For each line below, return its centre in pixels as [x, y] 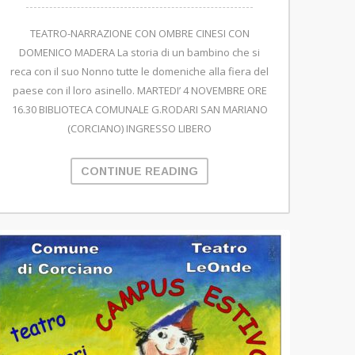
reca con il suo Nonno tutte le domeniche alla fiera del [139, 72]
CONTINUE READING [139, 172]
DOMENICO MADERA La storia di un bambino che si [139, 53]
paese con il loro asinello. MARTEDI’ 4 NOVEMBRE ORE [139, 91]
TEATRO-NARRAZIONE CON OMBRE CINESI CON [139, 34]
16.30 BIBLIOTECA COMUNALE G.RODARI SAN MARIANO [139, 110]
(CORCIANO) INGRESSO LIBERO [139, 129]
